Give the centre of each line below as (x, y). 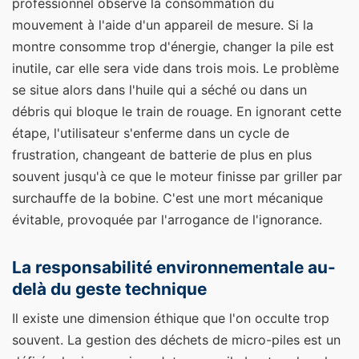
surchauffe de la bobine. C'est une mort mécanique (167, 198)
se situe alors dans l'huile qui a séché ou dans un (159, 90)
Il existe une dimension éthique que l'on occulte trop (171, 319)
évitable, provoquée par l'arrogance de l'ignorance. (167, 220)
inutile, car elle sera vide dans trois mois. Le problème (175, 69)
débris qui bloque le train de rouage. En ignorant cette (177, 112)
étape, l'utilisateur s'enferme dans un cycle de (151, 133)
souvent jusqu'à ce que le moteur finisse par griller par (177, 177)
